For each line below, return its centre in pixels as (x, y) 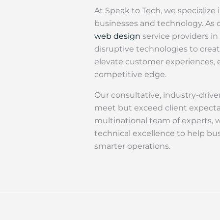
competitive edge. (130, 74)
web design (117, 36)
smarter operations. (132, 146)
